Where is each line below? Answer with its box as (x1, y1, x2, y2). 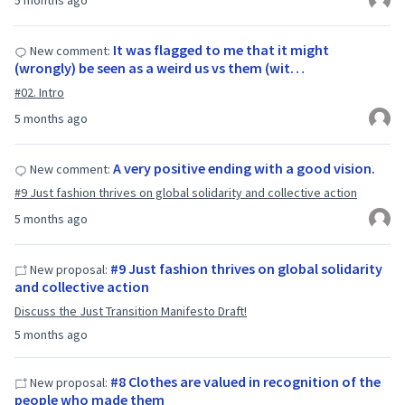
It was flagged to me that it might (113, 41, 329, 59)
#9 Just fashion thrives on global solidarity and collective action (14, 184, 357, 201)
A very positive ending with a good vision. (113, 159, 375, 177)
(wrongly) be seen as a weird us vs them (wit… (14, 59, 305, 77)
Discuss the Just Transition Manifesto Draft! (14, 303, 247, 319)
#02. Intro (14, 84, 64, 100)
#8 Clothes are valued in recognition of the (110, 372, 381, 391)
